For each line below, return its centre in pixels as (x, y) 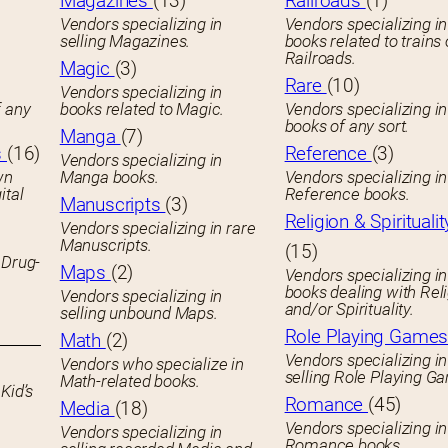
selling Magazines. (125, 41)
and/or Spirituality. (349, 309)
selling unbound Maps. (138, 313)
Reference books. (347, 194)
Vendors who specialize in (151, 364)
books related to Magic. (142, 109)
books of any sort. (347, 126)
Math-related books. (130, 381)
